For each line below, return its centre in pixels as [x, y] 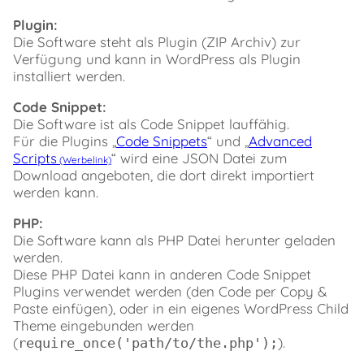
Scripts [35, 158]
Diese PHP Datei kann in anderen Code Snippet [162, 274]
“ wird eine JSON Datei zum [199, 158]
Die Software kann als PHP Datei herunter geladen [174, 240]
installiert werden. [69, 76]
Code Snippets [162, 141]
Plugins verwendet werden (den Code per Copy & [170, 291]
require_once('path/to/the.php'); [148, 342]
